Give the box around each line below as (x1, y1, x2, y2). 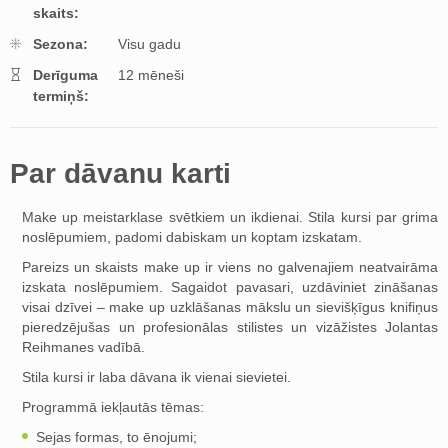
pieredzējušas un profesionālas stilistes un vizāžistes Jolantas (22, 318, 438, 335)
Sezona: (33, 35, 88, 52)
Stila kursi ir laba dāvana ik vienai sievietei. (22, 368, 291, 385)
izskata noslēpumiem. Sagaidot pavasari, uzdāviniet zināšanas (22, 278, 438, 295)
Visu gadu (118, 35, 181, 52)
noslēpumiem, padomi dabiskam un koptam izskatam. (22, 228, 362, 245)
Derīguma (33, 66, 98, 83)
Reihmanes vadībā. (22, 338, 145, 355)
